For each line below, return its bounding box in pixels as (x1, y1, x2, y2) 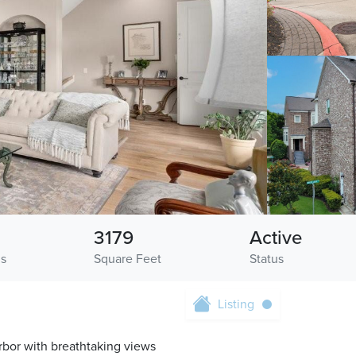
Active (249, 226, 302, 250)
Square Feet (94, 251, 162, 268)
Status (249, 251, 284, 268)
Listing (218, 296, 254, 313)
